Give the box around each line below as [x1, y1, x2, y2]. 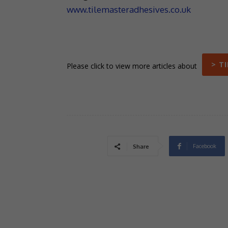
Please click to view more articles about [66, 61, 197, 71]
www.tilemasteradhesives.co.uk [66, 4, 191, 15]
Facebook [192, 142, 216, 150]
